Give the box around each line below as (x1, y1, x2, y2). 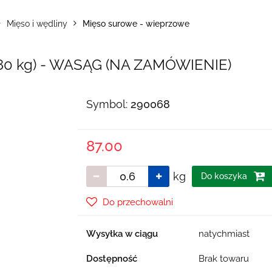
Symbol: (86, 98, 131, 110)
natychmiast (198, 228, 250, 239)
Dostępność (86, 253, 137, 264)
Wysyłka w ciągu (86, 228, 158, 239)
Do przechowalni (102, 197, 173, 208)
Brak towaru (198, 253, 251, 264)
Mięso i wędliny (7, 19, 67, 29)
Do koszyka (200, 171, 250, 181)
